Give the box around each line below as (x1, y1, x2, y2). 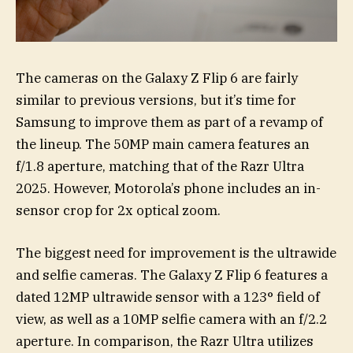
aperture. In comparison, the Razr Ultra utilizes (16, 333, 314, 351)
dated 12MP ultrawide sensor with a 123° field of (16, 288, 320, 307)
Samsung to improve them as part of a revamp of (16, 113, 323, 132)
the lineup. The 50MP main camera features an (16, 136, 310, 154)
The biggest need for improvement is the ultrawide (16, 244, 336, 262)
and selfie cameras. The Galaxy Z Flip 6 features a (16, 266, 328, 284)
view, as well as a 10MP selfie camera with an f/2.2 (16, 310, 327, 329)
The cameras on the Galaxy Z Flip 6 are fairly (16, 69, 298, 87)
